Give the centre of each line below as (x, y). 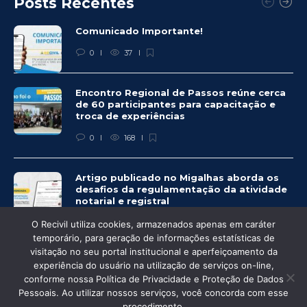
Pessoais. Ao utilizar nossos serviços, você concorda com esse (153, 293)
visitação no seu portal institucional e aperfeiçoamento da (153, 251)
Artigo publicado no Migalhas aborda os (177, 177)
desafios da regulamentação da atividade (181, 189)
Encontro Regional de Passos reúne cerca (181, 92)
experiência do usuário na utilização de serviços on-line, (153, 265)
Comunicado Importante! (140, 30)
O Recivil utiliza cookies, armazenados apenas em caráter (153, 224)
